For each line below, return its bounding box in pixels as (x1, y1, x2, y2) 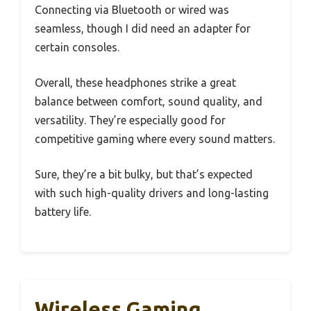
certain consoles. (35, 40, 119, 53)
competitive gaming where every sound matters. (35, 132, 275, 145)
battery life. (35, 205, 91, 218)
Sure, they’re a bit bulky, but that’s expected (35, 167, 253, 180)
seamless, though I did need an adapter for (35, 22, 251, 35)
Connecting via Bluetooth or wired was (35, 3, 229, 16)
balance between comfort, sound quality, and (35, 94, 262, 108)
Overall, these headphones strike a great (35, 76, 236, 89)
